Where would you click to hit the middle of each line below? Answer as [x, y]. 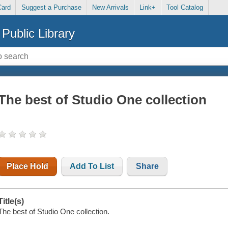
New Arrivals [110, 8]
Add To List [92, 166]
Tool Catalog [185, 8]
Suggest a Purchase [51, 8]
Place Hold [28, 166]
